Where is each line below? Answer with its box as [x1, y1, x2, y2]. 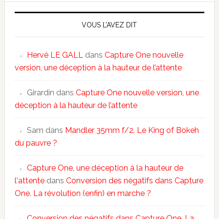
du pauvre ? [14, 138, 57, 148]
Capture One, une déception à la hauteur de [26, 163, 183, 173]
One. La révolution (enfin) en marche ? [14, 188, 151, 198]
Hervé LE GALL [26, 50, 83, 60]
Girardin [26, 88, 54, 97]
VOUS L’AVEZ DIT [82, 21, 137, 29]
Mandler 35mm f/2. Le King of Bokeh [65, 125, 199, 135]
